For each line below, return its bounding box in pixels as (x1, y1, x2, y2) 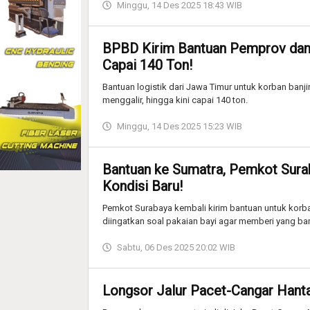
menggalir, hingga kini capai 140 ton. (102, 94, 248, 105)
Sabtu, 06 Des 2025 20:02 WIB (117, 241, 235, 253)
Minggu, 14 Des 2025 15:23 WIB (117, 120, 242, 131)
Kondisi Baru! (102, 177, 183, 194)
